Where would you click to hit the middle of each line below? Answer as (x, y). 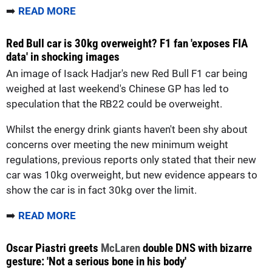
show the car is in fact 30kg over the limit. (101, 190)
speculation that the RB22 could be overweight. (114, 104)
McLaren (121, 248)
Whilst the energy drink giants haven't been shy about (127, 129)
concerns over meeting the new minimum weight (117, 144)
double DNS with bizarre (196, 248)
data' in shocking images (63, 56)
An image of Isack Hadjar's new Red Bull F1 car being (127, 73)
